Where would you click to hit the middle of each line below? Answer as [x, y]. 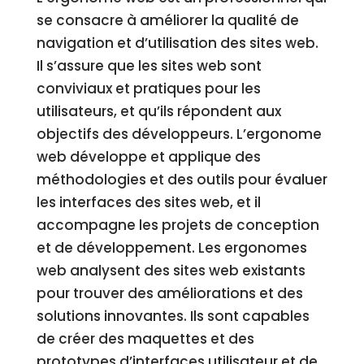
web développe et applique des [148, 157]
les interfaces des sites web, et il [148, 202]
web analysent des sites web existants [171, 271]
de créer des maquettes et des [145, 339]
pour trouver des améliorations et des [169, 293]
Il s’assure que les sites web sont [149, 66]
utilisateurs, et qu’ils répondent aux [158, 111]
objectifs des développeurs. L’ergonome [179, 134]
